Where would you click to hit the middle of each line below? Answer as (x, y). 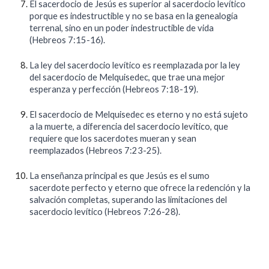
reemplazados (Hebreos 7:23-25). (96, 150)
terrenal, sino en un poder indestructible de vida (122, 28)
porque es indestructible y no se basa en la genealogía (134, 16)
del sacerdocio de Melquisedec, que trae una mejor (128, 77)
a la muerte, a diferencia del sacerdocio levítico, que (129, 126)
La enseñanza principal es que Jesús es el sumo (120, 176)
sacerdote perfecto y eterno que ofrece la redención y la (140, 188)
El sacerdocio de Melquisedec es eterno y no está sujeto (139, 114)
